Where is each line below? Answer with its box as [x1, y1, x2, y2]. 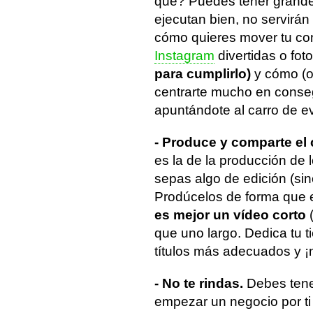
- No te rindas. [154, 275, 247, 291]
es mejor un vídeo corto [154, 207, 310, 222]
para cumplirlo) [154, 66, 251, 81]
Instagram [154, 48, 214, 63]
